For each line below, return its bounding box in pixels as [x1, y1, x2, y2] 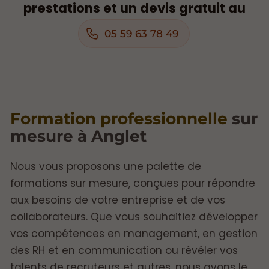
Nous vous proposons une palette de [10, 159, 201, 174]
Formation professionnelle [10, 108, 228, 128]
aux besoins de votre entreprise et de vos [10, 192, 225, 207]
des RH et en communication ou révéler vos [10, 243, 238, 258]
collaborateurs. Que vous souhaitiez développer [10, 209, 258, 224]
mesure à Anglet [10, 125, 147, 146]
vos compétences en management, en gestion [10, 226, 258, 241]
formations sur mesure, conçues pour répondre [10, 175, 255, 190]
